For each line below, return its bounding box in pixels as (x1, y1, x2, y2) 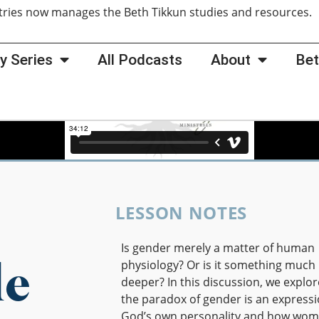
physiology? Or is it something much (120, 256, 315, 273)
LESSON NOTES (115, 200, 248, 224)
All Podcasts (98, 51, 183, 69)
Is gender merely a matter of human (120, 239, 315, 256)
